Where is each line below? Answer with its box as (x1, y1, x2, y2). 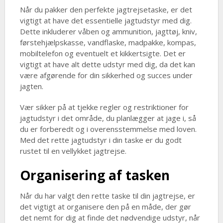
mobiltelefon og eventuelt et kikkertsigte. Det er (19, 48, 186, 59)
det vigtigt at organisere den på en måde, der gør (19, 202, 191, 212)
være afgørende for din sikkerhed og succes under (19, 70, 193, 81)
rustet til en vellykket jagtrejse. (19, 146, 126, 156)
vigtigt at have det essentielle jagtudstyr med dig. (19, 15, 192, 26)
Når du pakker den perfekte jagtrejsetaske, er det (19, 4, 192, 15)
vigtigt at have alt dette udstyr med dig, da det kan (19, 59, 195, 70)
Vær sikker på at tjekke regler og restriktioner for (19, 102, 189, 112)
